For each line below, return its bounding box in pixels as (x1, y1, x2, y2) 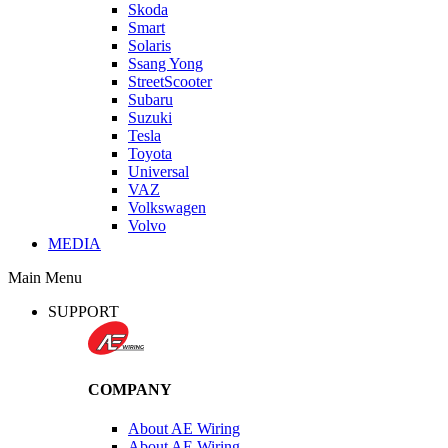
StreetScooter (128, 73, 212, 91)
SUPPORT (48, 303, 119, 321)
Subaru (128, 91, 173, 109)
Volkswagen (128, 199, 206, 217)
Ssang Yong (128, 55, 203, 73)
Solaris (128, 37, 171, 55)
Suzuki (128, 109, 172, 127)
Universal (128, 163, 189, 181)
